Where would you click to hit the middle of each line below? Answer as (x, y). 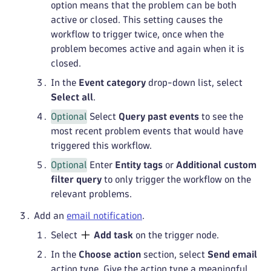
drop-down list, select (194, 83)
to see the (221, 116)
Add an (50, 216)
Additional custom (216, 165)
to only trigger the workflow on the (176, 179)
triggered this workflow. (101, 145)
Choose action (110, 254)
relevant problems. (91, 194)
